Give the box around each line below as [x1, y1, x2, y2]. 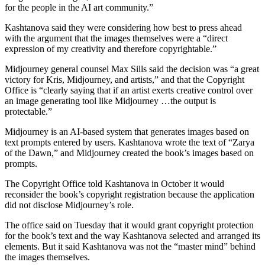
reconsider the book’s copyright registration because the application [5, 189, 254, 200]
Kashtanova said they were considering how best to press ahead [5, 22, 242, 33]
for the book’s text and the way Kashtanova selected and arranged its [5, 231, 260, 241]
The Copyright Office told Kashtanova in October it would [5, 179, 224, 189]
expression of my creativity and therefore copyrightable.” [5, 44, 216, 54]
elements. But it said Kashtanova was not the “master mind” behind [5, 241, 256, 252]
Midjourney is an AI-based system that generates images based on [5, 127, 249, 137]
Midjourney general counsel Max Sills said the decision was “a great [5, 64, 259, 75]
